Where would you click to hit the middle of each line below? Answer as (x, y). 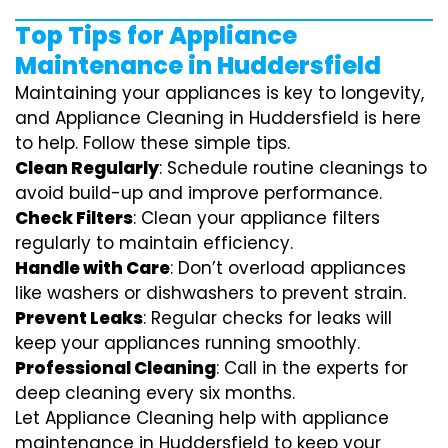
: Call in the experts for (312, 367)
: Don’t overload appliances (288, 267)
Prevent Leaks (79, 317)
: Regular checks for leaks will (267, 317)
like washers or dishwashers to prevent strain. (210, 292)
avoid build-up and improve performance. (198, 192)
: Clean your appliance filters (256, 217)
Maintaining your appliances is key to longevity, (219, 92)
